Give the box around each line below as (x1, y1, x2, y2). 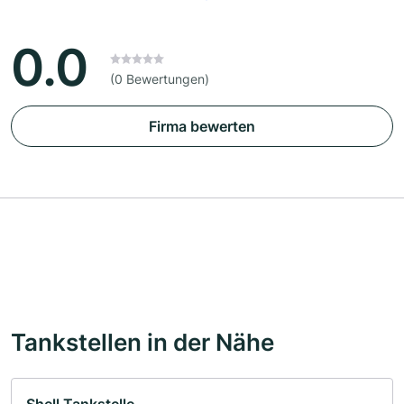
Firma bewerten (149, 117, 255, 136)
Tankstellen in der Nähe (11, 327, 274, 357)
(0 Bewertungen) (110, 71, 209, 87)
